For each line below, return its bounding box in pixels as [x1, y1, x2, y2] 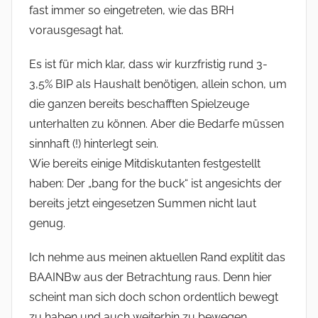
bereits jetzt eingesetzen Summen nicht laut [29, 197, 256, 211]
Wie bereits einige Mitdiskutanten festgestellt [29, 157, 261, 171]
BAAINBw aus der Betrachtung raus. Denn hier [29, 270, 272, 285]
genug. [29, 216, 65, 231]
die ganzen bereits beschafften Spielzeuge [29, 97, 249, 111]
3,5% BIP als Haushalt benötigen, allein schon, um [29, 77, 287, 92]
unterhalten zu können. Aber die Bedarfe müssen [29, 117, 284, 131]
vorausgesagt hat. [29, 23, 124, 38]
